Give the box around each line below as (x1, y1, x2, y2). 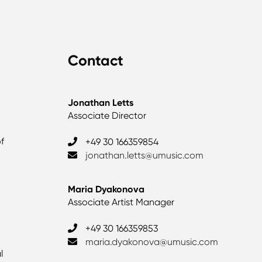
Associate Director (68, 109, 147, 121)
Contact (68, 51, 124, 70)
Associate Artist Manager (68, 196, 175, 208)
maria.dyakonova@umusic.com (85, 236, 219, 247)
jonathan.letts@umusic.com (85, 149, 204, 161)
